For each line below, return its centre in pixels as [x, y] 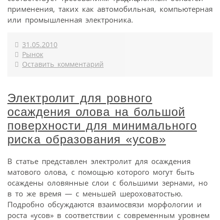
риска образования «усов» [87, 139]
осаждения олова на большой [96, 111]
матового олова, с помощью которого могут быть [101, 172]
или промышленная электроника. [70, 19]
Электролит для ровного [80, 98]
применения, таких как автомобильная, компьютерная [110, 9]
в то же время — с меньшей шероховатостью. [95, 194]
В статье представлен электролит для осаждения [99, 161]
